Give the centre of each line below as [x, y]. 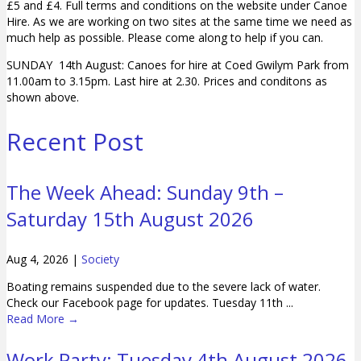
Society [100, 259]
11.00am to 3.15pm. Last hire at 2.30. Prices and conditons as [167, 81]
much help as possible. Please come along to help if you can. [165, 37]
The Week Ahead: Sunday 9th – [145, 193]
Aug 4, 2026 [39, 259]
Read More [37, 319]
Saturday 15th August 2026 [130, 219]
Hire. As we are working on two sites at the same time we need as [179, 21]
